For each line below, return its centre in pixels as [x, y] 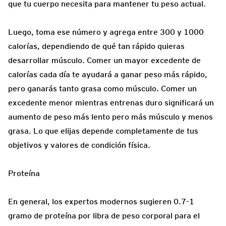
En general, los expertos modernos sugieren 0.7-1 [101, 201]
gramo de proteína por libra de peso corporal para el [104, 215]
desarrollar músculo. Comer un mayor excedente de [104, 60]
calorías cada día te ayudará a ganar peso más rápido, [108, 74]
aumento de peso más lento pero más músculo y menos [110, 117]
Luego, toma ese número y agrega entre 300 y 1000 [106, 32]
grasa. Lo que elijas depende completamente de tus [103, 131]
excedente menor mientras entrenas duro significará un [111, 102]
